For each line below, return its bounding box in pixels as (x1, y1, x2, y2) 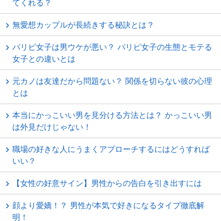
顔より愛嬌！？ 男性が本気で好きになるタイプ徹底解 (12, 200, 204, 210)
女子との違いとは (12, 54, 75, 64)
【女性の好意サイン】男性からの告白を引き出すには (12, 178, 202, 188)
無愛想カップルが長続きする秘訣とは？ (12, 20, 154, 30)
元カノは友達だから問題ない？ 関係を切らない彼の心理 (12, 76, 212, 86)
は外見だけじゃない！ (12, 122, 91, 132)
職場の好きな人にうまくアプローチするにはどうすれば (12, 144, 210, 154)
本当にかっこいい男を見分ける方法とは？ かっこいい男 (12, 110, 212, 120)
